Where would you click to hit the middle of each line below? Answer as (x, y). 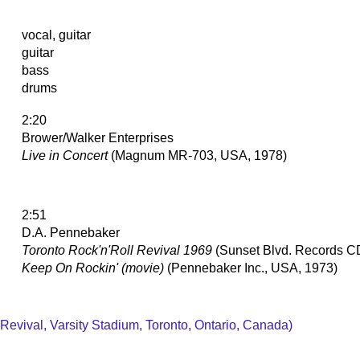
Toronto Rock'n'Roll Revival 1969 (117, 250)
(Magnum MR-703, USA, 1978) (197, 155)
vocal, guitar (56, 35)
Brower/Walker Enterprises (98, 137)
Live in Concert (65, 155)
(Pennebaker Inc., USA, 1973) (251, 268)
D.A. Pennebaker (71, 232)
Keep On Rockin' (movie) (93, 268)
